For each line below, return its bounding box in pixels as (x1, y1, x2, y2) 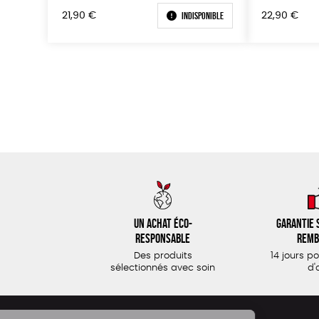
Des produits (133, 251, 192, 261)
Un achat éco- (133, 216, 192, 231)
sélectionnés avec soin (110, 263, 216, 273)
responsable (135, 231, 191, 246)
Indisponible (182, 10, 224, 21)
